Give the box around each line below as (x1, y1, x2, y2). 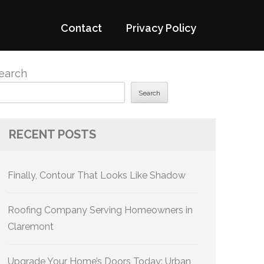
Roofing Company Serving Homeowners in (8, 204, 193, 216)
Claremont (8, 221, 54, 232)
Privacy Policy (126, 22, 196, 34)
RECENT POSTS (9, 127, 96, 141)
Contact (61, 22, 102, 34)
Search (138, 89, 160, 98)
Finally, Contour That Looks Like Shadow (8, 170, 186, 181)
